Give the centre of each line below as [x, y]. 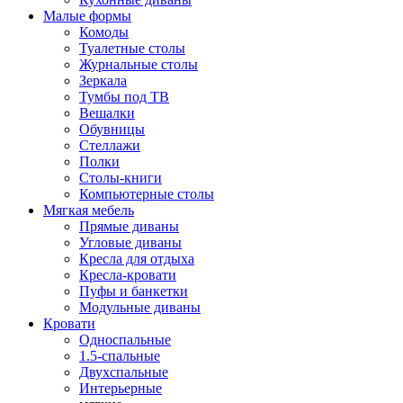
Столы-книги [121, 178]
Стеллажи [110, 145]
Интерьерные [121, 388]
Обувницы [112, 129]
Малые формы [87, 16]
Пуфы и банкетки [134, 291]
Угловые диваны [130, 242]
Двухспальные [124, 372]
